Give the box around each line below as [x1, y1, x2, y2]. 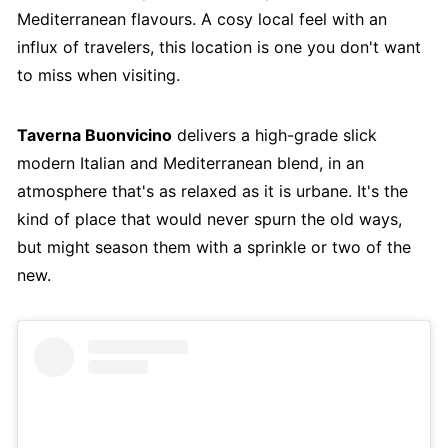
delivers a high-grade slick [171, 125, 377, 146]
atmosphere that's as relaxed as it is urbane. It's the [16, 181, 408, 202]
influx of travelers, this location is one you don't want [16, 37, 421, 58]
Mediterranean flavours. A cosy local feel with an [16, 9, 387, 30]
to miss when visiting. [16, 65, 180, 86]
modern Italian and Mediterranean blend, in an [16, 153, 364, 174]
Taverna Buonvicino [16, 125, 172, 146]
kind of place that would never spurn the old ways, [16, 209, 402, 230]
